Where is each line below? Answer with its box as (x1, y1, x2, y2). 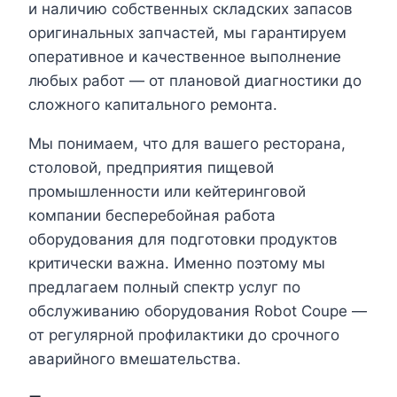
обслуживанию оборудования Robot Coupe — (28, 302, 367, 321)
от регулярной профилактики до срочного (28, 326, 339, 345)
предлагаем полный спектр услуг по (28, 278, 300, 297)
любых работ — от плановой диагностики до (28, 72, 362, 90)
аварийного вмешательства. (28, 350, 241, 369)
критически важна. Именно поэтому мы (28, 254, 325, 273)
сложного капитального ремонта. (28, 96, 277, 114)
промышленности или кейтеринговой (28, 183, 306, 201)
